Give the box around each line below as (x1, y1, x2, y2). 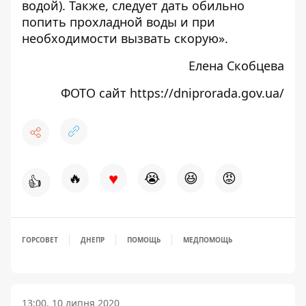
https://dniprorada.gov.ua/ (130, 85, 284, 102)
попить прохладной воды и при (22, 14, 215, 31)
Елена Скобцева (189, 57, 284, 74)
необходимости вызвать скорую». (22, 30, 228, 47)
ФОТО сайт (61, 85, 130, 102)
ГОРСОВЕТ (22, 235, 58, 245)
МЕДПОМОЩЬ (183, 235, 232, 245)
